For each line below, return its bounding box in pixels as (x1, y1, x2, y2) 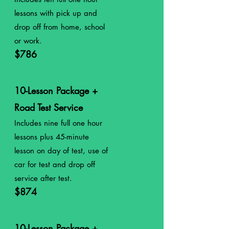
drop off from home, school (14, 22, 105, 32)
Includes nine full (14, 118, 73, 128)
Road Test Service (14, 101, 83, 113)
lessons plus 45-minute (14, 132, 89, 142)
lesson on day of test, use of (14, 146, 108, 155)
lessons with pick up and (14, 8, 97, 18)
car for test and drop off (14, 159, 95, 169)
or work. (14, 36, 44, 45)
